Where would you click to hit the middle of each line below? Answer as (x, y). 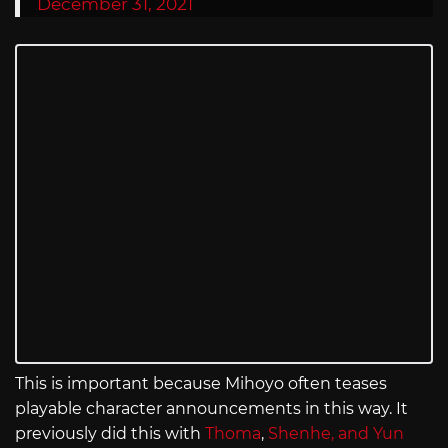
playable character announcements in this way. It (211, 409)
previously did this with (110, 434)
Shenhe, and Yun (336, 434)
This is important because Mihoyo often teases (201, 384)
